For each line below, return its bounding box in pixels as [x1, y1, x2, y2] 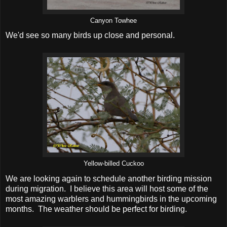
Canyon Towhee [90, 17, 137, 24]
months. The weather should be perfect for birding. [6, 205, 189, 214]
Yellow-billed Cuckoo [83, 160, 144, 168]
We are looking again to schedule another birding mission [6, 174, 212, 183]
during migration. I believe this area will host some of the [6, 184, 208, 194]
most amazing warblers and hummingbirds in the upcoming [6, 195, 217, 204]
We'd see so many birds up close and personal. [6, 31, 175, 40]
